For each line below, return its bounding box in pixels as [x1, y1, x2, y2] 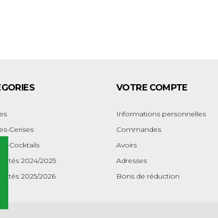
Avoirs [116, 141, 137, 149]
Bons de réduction [116, 172, 180, 181]
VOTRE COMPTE [116, 82, 188, 93]
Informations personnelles [116, 109, 206, 118]
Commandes [116, 125, 161, 134]
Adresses [116, 156, 147, 165]
